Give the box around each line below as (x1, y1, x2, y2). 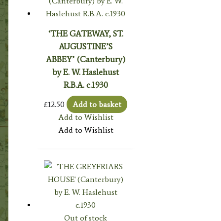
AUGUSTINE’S (59, 41, 113, 52)
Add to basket (73, 100, 122, 110)
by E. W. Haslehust (52, 67, 119, 77)
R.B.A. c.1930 (63, 80, 108, 90)
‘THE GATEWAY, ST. (48, 29, 123, 39)
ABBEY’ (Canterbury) (46, 54, 126, 65)
